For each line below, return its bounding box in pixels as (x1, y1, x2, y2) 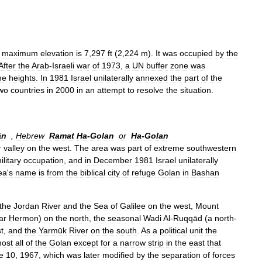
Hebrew (16, 131, 44, 140)
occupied (180, 49, 213, 58)
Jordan (13, 201, 39, 211)
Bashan (191, 168, 219, 177)
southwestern (187, 143, 236, 153)
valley (4, 143, 25, 153)
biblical (80, 168, 105, 177)
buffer (146, 61, 168, 70)
